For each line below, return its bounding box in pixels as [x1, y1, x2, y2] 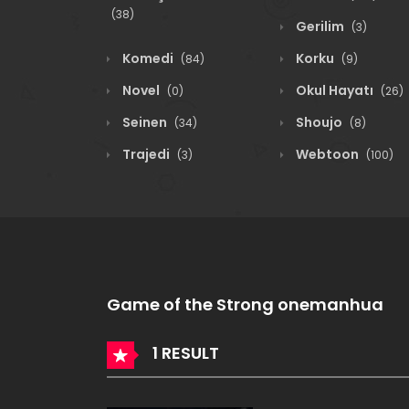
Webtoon [293, 145, 362, 163]
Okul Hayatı [293, 81, 376, 100]
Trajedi [120, 145, 173, 163]
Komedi [120, 49, 176, 68]
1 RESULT [149, 341, 219, 364]
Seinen [120, 113, 170, 131]
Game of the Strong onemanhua [107, 293, 383, 316]
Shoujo [293, 113, 345, 131]
